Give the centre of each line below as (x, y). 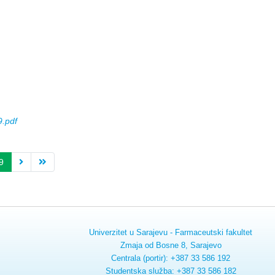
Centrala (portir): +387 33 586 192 (171, 258)
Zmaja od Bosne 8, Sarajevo (171, 245)
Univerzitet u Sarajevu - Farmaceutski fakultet (171, 232)
